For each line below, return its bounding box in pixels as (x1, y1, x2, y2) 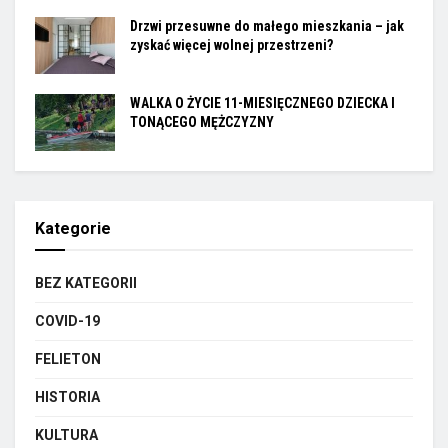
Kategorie (35, 219, 111, 239)
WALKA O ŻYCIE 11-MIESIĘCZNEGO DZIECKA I (130, 95, 395, 112)
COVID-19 (35, 313, 100, 330)
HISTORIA (35, 389, 100, 406)
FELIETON (35, 351, 101, 368)
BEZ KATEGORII (35, 275, 137, 292)
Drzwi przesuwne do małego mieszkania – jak (130, 18, 404, 35)
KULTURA (35, 427, 98, 444)
